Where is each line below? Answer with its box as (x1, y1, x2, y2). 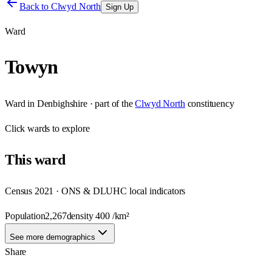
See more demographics (10, 232, 95, 242)
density (66, 210, 96, 221)
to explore (50, 123, 90, 134)
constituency (187, 98, 234, 109)
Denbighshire (36, 98, 87, 109)
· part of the (87, 98, 133, 109)
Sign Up (105, 2, 134, 12)
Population (5, 210, 46, 221)
